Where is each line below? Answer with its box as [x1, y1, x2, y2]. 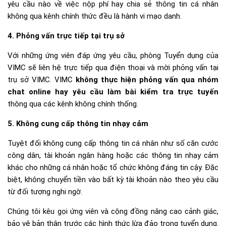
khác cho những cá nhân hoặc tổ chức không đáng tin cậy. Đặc [8, 163, 218, 173]
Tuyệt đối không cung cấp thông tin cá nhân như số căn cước [8, 139, 218, 148]
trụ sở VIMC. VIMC [8, 75, 76, 85]
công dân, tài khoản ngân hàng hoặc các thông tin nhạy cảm [8, 151, 218, 160]
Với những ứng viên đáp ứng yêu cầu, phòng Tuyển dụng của [8, 51, 218, 61]
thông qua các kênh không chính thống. [8, 99, 138, 109]
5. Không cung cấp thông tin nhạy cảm [8, 119, 148, 129]
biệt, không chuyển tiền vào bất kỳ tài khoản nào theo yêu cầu [8, 175, 218, 185]
